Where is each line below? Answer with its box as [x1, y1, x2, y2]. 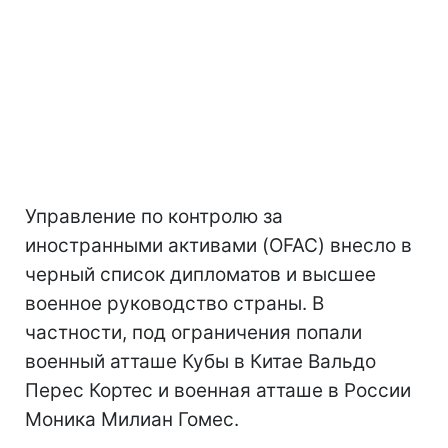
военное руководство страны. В [25, 291, 324, 315]
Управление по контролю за [25, 204, 283, 228]
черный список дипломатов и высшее [25, 262, 376, 286]
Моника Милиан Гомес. [25, 407, 239, 431]
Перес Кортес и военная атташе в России [25, 378, 411, 402]
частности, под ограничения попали [25, 320, 362, 344]
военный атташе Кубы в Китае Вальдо [25, 349, 376, 373]
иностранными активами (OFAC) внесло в [25, 233, 412, 257]
